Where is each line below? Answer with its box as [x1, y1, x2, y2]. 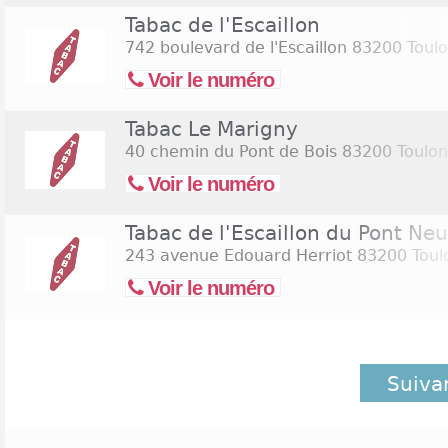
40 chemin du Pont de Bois [125, 142, 337, 161]
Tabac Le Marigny [125, 117, 298, 141]
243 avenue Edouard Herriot [125, 246, 352, 265]
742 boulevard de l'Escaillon [125, 38, 347, 57]
